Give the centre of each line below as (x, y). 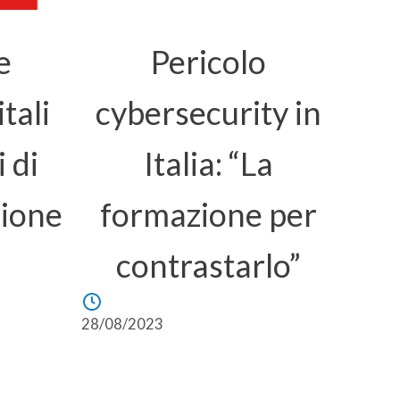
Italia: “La (208, 163)
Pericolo (208, 62)
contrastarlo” (208, 265)
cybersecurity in (208, 112)
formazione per (208, 214)
